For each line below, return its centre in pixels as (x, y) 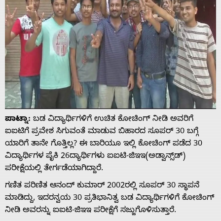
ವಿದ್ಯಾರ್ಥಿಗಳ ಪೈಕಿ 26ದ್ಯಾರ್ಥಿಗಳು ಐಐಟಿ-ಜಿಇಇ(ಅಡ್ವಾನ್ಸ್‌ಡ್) (95, 157)
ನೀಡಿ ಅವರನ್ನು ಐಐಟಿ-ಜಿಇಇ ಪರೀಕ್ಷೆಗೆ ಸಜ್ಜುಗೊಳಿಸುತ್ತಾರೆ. (91, 211)
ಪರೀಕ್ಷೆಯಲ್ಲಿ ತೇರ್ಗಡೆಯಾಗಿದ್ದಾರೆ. (54, 169)
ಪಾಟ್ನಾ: (18, 120)
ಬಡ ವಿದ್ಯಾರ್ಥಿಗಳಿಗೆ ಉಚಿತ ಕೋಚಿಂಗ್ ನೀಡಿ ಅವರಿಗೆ (112, 120)
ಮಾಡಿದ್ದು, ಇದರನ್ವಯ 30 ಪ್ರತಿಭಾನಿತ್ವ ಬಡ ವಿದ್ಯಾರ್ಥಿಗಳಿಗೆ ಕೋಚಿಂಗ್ (110, 199)
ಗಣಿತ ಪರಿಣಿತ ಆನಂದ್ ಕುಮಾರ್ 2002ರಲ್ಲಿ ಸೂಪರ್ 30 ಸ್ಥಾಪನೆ (102, 186)
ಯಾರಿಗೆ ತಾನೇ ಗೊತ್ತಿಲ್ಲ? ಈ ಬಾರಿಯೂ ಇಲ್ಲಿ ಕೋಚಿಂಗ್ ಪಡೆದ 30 (104, 144)
